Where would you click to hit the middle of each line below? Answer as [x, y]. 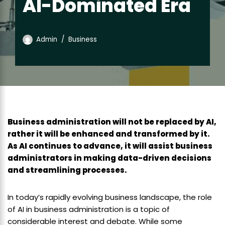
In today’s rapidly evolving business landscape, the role [110, 197]
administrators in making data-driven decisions [109, 158]
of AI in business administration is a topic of [89, 209]
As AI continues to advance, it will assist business [110, 146]
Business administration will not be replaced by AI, [112, 122]
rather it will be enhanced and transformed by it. [109, 134]
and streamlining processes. [67, 170]
